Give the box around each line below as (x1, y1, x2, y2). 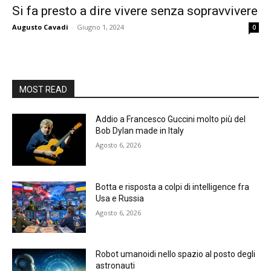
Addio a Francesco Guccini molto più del (96, 114, 246, 124)
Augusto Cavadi (12, 22, 68, 31)
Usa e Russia (96, 193, 145, 203)
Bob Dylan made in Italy (96, 125, 184, 135)
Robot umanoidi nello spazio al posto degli (96, 249, 256, 260)
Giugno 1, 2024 (77, 22, 124, 31)
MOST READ (19, 84, 67, 94)
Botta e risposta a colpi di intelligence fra (96, 181, 250, 192)
